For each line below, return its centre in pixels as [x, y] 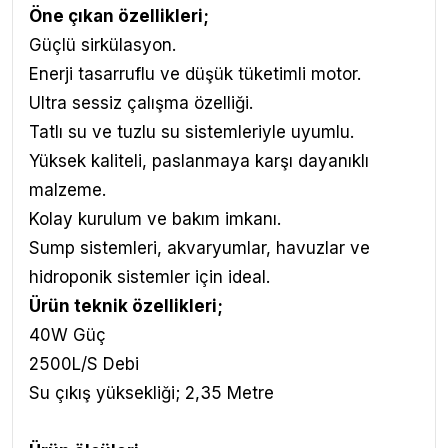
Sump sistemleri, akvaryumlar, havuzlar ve [199, 248]
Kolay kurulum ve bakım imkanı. [155, 219]
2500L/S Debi [84, 364]
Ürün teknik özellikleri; [126, 306]
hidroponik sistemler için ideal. [149, 277]
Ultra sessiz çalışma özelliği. [141, 103]
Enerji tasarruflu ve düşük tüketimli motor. [195, 74]
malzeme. [67, 190]
